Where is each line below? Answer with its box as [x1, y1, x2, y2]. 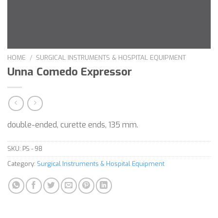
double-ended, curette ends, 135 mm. [7, 120, 138, 130]
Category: [7, 160, 37, 168]
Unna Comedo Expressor [7, 64, 132, 79]
